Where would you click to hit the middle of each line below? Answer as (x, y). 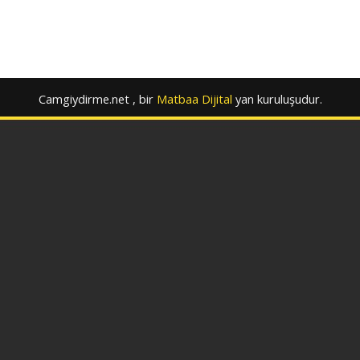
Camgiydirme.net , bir (96, 99)
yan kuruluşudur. (278, 99)
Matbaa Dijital (194, 99)
